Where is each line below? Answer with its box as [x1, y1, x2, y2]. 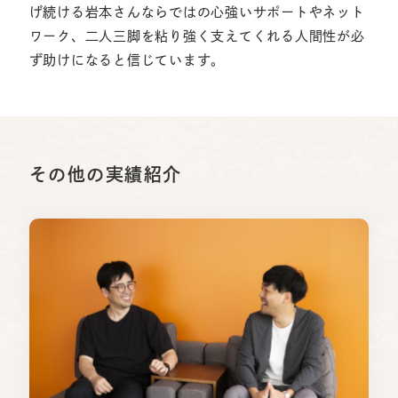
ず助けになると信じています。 [28, 53, 226, 68]
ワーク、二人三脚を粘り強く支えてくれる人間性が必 [28, 29, 365, 44]
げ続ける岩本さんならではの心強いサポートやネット [28, 5, 365, 20]
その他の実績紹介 [28, 165, 182, 184]
